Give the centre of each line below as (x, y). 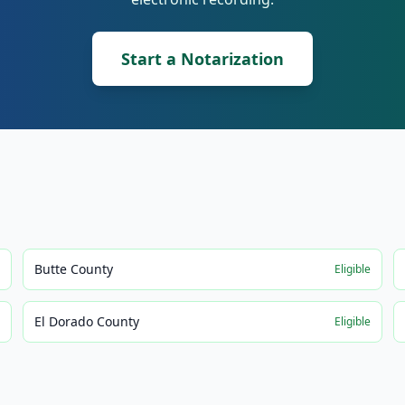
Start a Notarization (202, 59)
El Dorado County (87, 321)
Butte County (74, 269)
